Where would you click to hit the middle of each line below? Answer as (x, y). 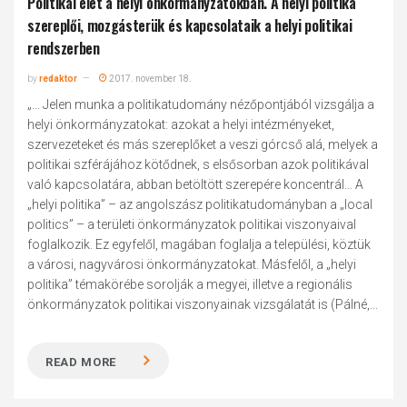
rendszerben (64, 48)
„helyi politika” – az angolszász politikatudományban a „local (200, 204)
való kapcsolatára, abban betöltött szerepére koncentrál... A (196, 184)
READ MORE (81, 362)
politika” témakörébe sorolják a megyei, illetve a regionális (190, 284)
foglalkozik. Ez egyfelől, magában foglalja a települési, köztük (199, 244)
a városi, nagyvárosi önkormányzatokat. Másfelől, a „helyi (192, 264)
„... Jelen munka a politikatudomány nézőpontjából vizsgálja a (201, 104)
